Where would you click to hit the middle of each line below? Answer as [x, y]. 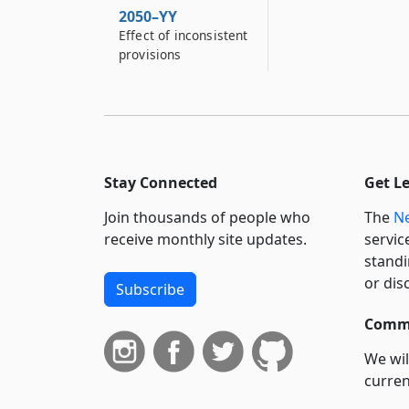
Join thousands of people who [207, 217]
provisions [150, 54]
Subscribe [150, 289]
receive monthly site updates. [205, 239]
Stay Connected [161, 183]
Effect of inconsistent [184, 35]
